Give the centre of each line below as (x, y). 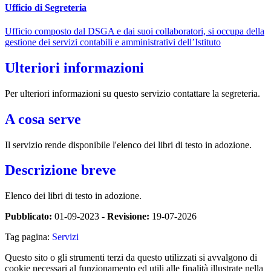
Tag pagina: (28, 237)
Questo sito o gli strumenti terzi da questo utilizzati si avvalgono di (131, 258)
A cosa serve (43, 119)
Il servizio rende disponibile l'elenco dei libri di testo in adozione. (128, 145)
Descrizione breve (60, 170)
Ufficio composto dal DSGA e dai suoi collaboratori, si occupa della (135, 31)
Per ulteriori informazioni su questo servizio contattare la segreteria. (132, 93)
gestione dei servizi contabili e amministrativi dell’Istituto (113, 42)
